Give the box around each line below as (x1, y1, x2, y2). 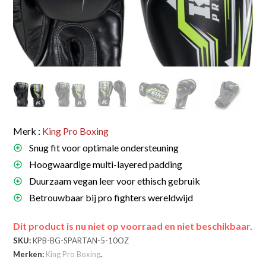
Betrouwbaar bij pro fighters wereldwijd (27, 191, 194, 203)
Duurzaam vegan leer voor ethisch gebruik (27, 175, 201, 186)
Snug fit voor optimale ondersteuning (27, 141, 179, 153)
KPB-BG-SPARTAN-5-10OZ (33, 235, 129, 245)
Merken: (13, 249, 46, 259)
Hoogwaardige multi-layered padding (27, 158, 183, 170)
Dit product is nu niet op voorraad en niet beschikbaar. (13, 220, 253, 232)
